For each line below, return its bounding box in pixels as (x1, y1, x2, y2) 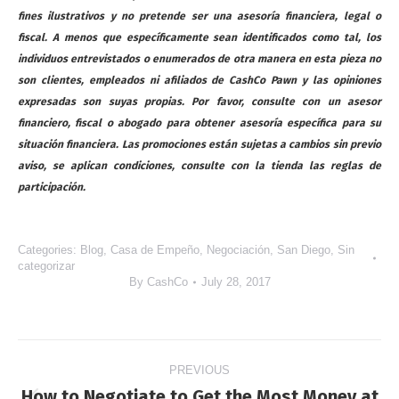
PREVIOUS (169, 363, 230, 377)
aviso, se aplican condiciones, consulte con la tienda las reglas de (18, 159, 381, 172)
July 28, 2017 (200, 275, 271, 289)
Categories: (18, 243, 80, 256)
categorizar (18, 259, 75, 273)
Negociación (207, 243, 270, 256)
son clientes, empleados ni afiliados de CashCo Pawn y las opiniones (18, 74, 381, 86)
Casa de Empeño (110, 243, 199, 256)
